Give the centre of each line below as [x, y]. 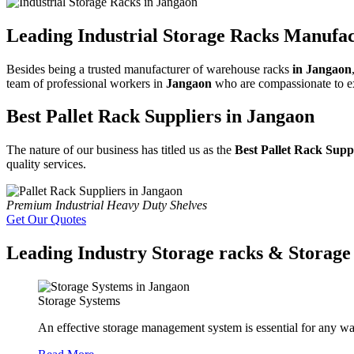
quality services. [46, 164]
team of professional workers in [86, 83]
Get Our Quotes [46, 220]
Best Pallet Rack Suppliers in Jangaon [160, 117]
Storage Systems [79, 301]
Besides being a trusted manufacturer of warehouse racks [149, 69]
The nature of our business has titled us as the [121, 150]
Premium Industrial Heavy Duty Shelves [107, 205]
